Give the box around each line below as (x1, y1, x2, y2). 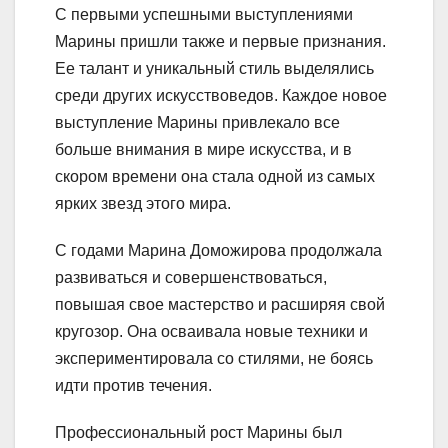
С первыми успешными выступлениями (55, 5, 353, 23)
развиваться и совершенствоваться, (55, 268, 327, 286)
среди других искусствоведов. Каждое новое (55, 86, 387, 104)
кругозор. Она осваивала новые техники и (55, 322, 368, 340)
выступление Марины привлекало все (55, 113, 340, 131)
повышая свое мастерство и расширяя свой (55, 295, 385, 313)
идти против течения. (55, 376, 212, 394)
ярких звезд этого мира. (55, 194, 231, 212)
